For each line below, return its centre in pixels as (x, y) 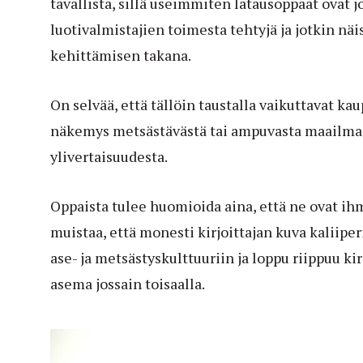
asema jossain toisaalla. (128, 283)
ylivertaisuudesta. (109, 156)
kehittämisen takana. (121, 55)
